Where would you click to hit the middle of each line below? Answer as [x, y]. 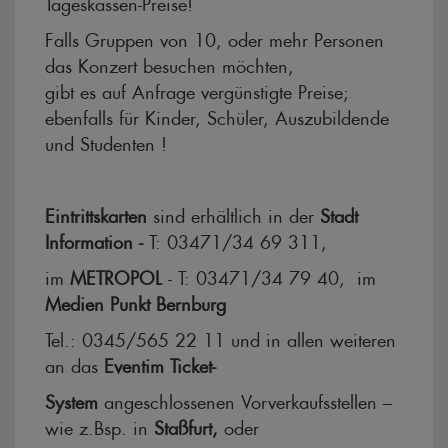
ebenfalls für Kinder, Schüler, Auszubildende [217, 115]
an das [71, 363]
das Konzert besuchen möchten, [172, 63]
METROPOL [119, 275]
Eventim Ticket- [157, 363]
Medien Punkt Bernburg [138, 301]
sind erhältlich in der [230, 213]
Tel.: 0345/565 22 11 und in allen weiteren [220, 337]
